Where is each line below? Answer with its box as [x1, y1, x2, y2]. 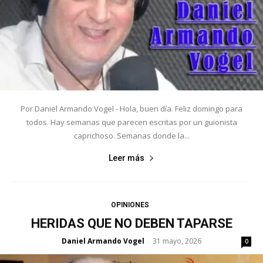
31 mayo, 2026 [153, 235, 201, 246]
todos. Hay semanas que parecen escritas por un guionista [26, 116, 237, 127]
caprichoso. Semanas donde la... [73, 130, 190, 141]
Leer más [109, 153, 144, 163]
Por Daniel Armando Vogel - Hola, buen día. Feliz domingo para [21, 103, 242, 114]
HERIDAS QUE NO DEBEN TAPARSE [31, 215, 232, 231]
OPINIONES [111, 200, 149, 209]
